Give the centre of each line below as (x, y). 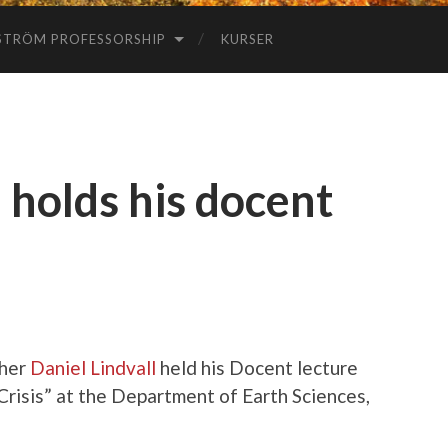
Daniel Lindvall (93, 367)
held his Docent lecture (257, 367)
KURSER (247, 38)
